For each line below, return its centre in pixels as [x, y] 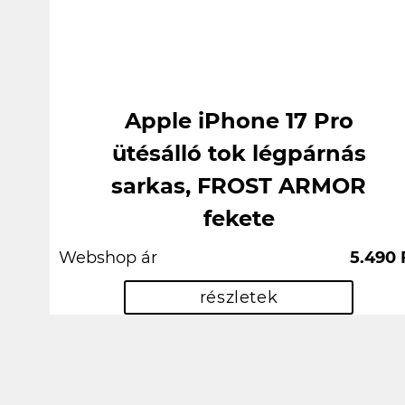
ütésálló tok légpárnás [239, 154]
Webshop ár [108, 258]
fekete [239, 219]
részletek [239, 297]
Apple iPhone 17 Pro [239, 121]
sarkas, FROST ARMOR [239, 186]
